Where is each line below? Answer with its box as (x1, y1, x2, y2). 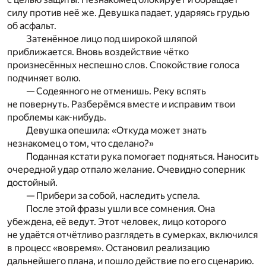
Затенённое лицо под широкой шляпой (26, 33, 197, 45)
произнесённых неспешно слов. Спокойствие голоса (7, 59, 239, 71)
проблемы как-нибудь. (7, 112, 106, 123)
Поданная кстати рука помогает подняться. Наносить (26, 151, 259, 163)
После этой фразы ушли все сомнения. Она (26, 203, 215, 215)
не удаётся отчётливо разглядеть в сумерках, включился (7, 229, 258, 241)
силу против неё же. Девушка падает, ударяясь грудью (7, 7, 249, 19)
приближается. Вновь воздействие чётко (7, 46, 189, 58)
